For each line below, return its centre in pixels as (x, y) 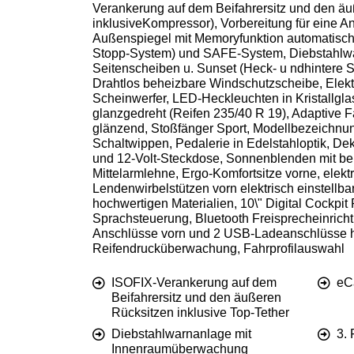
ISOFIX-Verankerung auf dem (194, 283)
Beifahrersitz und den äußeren (196, 298)
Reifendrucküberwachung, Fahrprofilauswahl (218, 249)
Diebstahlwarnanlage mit (181, 334)
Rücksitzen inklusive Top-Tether (200, 313)
